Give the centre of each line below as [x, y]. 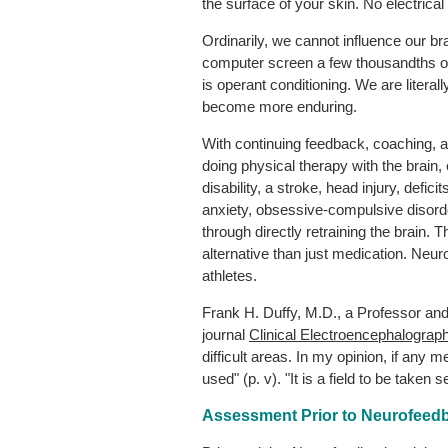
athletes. [229, 275]
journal [225, 334]
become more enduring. [279, 106]
